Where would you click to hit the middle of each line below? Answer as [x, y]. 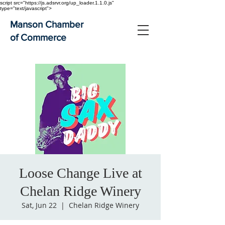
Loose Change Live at [80, 173]
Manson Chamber [47, 24]
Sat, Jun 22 [39, 205]
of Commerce [38, 37]
